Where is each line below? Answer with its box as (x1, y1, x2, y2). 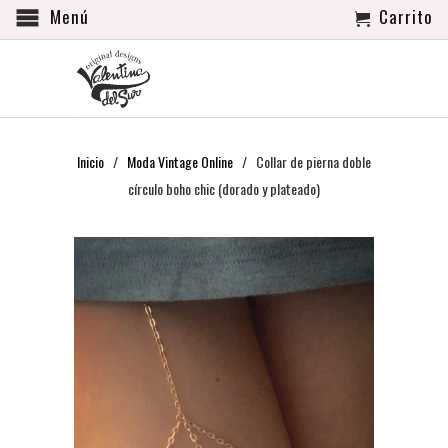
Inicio (77, 151, 104, 172)
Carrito (379, 4, 433, 29)
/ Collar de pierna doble (236, 151, 371, 172)
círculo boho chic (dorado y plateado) (128, 178, 320, 199)
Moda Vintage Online (127, 151, 233, 172)
